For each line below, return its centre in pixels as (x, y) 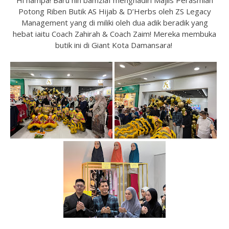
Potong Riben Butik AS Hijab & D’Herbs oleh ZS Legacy (114, 11)
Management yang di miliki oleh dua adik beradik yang (114, 22)
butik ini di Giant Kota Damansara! (114, 45)
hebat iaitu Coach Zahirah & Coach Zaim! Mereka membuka (114, 34)
